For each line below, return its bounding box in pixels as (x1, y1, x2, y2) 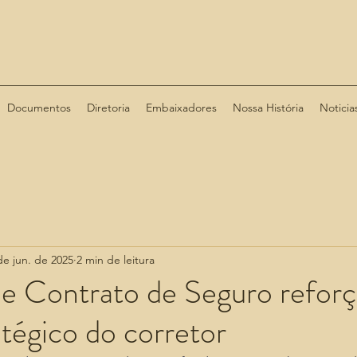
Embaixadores (145, 100, 217, 115)
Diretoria (86, 100, 130, 115)
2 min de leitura (76, 252, 155, 267)
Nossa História (232, 100, 304, 115)
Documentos (6, 100, 71, 115)
